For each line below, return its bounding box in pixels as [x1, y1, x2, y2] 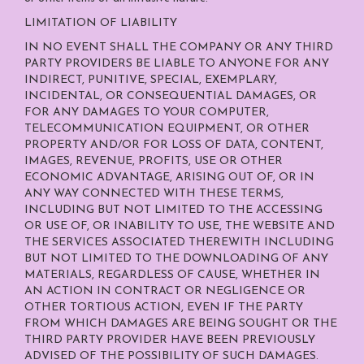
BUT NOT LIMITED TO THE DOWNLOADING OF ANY [24, 253, 328, 265]
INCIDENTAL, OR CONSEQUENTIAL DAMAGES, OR [24, 90, 317, 102]
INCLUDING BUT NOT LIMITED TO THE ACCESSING [24, 204, 323, 216]
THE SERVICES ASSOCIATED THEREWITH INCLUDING [24, 236, 334, 249]
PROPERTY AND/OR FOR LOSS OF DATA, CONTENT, [24, 139, 323, 151]
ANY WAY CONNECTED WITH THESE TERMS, [24, 188, 284, 200]
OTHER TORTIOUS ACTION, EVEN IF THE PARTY [24, 301, 303, 314]
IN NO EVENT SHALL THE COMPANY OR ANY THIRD [24, 41, 333, 54]
